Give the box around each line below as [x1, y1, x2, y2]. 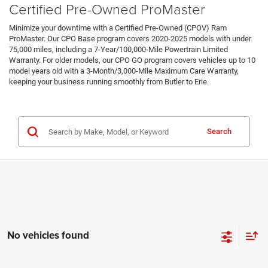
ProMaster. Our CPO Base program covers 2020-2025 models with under [9, 34, 251, 44]
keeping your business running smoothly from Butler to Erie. [9, 77, 209, 87]
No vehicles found [7, 227, 89, 242]
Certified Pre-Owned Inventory [9, 94, 109, 103]
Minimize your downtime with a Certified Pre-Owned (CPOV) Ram [9, 23, 227, 33]
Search [207, 127, 232, 136]
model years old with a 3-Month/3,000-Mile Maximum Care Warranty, [9, 66, 239, 76]
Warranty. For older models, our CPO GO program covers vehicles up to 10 [9, 56, 255, 65]
